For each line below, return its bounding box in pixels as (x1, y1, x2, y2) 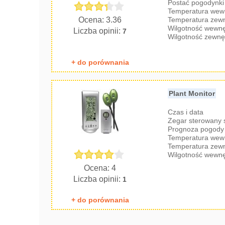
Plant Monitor (169, 89, 215, 97)
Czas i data (168, 108, 204, 116)
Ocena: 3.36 (78, 16, 122, 24)
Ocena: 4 (84, 164, 117, 172)
